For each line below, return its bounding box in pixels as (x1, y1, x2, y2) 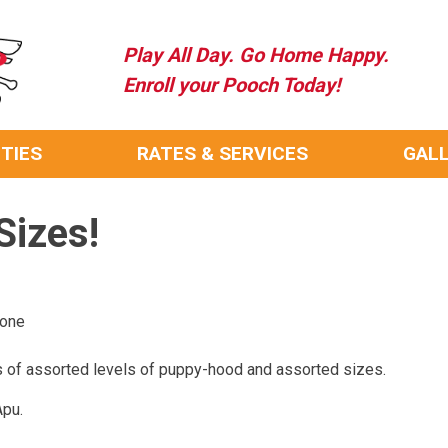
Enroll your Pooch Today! (122, 73, 340, 97)
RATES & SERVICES (136, 142, 308, 165)
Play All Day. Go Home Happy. (122, 43, 389, 67)
